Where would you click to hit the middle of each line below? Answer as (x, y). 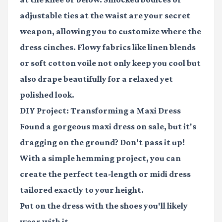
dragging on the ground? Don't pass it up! (102, 142)
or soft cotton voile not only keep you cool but (110, 63)
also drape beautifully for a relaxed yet (96, 79)
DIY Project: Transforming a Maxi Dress (100, 110)
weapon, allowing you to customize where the (111, 31)
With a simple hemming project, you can (100, 158)
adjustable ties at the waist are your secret (105, 15)
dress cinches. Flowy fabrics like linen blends (108, 47)
